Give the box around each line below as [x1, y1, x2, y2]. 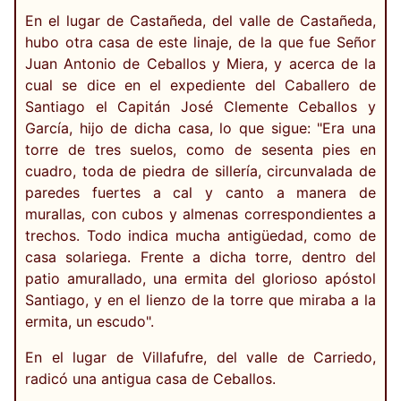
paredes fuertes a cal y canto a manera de [25, 183, 376, 202]
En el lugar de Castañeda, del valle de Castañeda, [25, 12, 376, 30]
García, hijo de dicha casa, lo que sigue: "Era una [25, 119, 376, 138]
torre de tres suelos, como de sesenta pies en [25, 141, 376, 159]
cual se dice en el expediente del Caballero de [25, 76, 376, 95]
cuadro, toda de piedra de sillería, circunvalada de [25, 162, 376, 181]
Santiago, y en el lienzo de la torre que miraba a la [25, 291, 376, 310]
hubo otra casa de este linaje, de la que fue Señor [25, 33, 376, 52]
